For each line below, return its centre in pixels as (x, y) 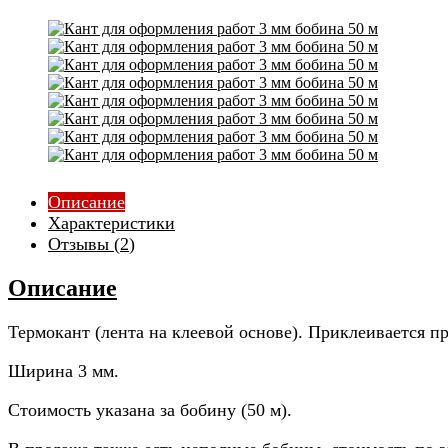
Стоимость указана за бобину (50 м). (150, 409)
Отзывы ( (84, 244)
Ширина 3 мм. (63, 370)
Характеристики (111, 223)
